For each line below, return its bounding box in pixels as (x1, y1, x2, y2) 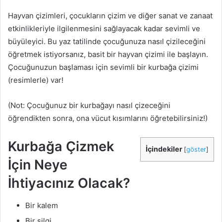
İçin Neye (8, 157, 67, 173)
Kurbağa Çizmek (8, 138, 114, 155)
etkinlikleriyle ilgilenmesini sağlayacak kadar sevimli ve (8, 24, 200, 33)
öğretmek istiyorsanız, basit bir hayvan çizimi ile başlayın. (8, 50, 208, 59)
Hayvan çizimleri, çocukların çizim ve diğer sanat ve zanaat (8, 11, 213, 20)
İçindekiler (146, 145, 182, 153)
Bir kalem (25, 200, 58, 210)
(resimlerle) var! (8, 75, 63, 85)
